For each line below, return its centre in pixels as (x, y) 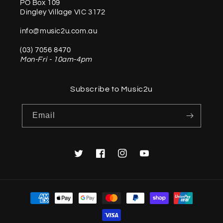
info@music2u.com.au (59, 31)
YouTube (155, 159)
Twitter (85, 159)
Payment (33, 193)
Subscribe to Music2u (111, 89)
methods (32, 207)
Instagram (135, 159)
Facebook (112, 159)
